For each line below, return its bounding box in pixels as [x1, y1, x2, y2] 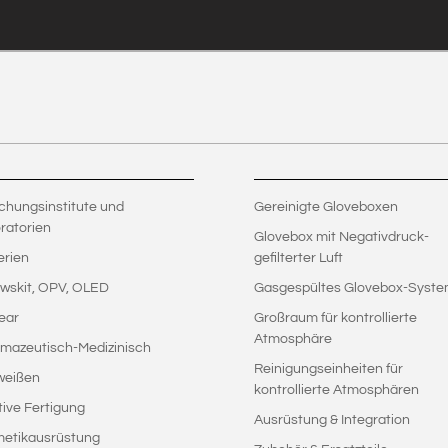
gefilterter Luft [253, 250, 343, 265]
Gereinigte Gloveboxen [253, 199, 398, 214]
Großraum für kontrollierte [253, 310, 417, 325]
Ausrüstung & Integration [253, 412, 410, 427]
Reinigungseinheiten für [253, 361, 403, 376]
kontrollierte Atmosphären [253, 382, 419, 397]
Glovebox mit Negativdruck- [253, 229, 429, 244]
